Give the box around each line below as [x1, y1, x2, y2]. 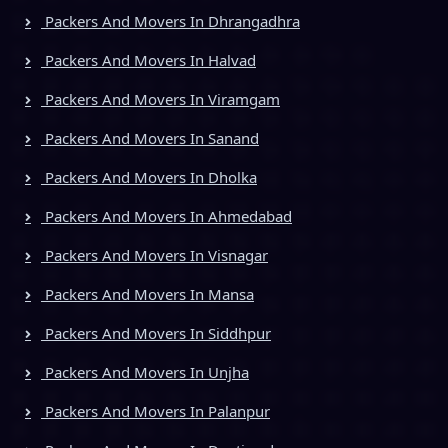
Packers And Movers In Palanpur [41, 400, 270, 421]
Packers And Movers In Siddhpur [41, 322, 271, 343]
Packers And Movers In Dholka [41, 166, 257, 187]
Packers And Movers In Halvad [41, 49, 256, 70]
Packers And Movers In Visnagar [41, 244, 268, 265]
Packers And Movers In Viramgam [41, 88, 280, 109]
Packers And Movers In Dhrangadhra [41, 10, 300, 31]
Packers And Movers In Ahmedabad [41, 205, 292, 226]
